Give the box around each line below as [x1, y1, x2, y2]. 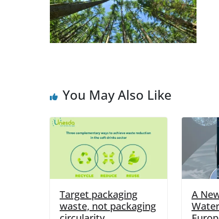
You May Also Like [63, 86, 172, 104]
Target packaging [60, 188, 137, 201]
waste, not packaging [60, 199, 156, 213]
